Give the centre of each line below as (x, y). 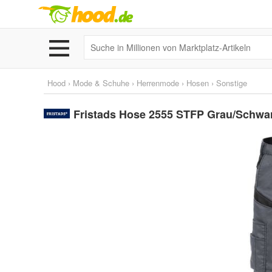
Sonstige (232, 83)
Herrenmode (158, 83)
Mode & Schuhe (101, 83)
